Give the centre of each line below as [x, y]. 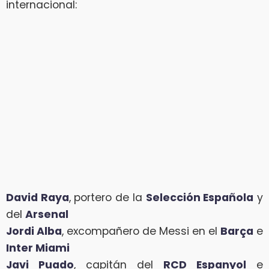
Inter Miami [38, 248]
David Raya [38, 198]
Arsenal [47, 215]
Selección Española [200, 198]
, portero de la [107, 198]
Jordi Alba [34, 231]
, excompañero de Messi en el [141, 231]
